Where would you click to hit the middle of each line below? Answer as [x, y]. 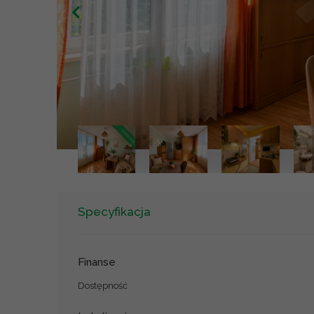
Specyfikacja [114, 212]
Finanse [96, 262]
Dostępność [102, 285]
